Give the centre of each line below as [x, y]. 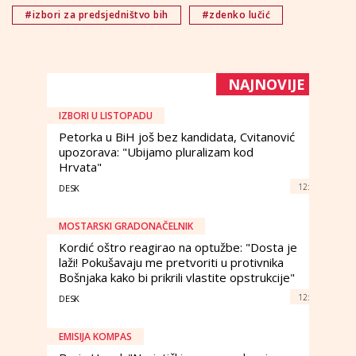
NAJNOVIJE [267, 85]
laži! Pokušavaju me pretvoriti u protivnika [171, 263]
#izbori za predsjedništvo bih [97, 15]
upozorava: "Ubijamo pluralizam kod [156, 152]
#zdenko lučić [236, 15]
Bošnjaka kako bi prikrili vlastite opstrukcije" [177, 278]
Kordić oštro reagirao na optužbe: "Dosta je [178, 248]
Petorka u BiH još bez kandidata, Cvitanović [177, 137]
